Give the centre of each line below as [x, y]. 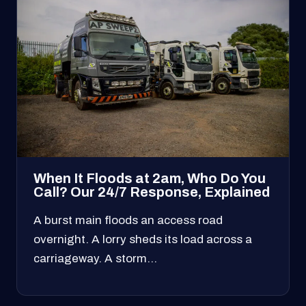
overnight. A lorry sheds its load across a [143, 239]
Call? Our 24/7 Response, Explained [152, 192]
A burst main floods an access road [128, 220]
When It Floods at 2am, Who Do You [150, 178]
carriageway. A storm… [95, 258]
